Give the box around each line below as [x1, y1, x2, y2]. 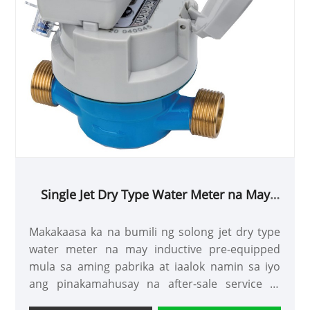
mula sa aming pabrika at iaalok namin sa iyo [29, 258, 281, 274]
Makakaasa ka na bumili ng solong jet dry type [29, 224, 281, 239]
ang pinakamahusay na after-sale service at [29, 275, 281, 291]
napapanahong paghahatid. [29, 293, 174, 309]
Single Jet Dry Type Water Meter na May [40, 185, 270, 203]
